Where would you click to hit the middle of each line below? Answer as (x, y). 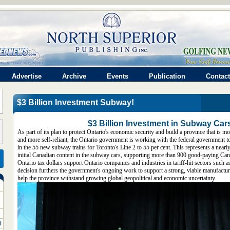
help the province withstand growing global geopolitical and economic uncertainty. (117, 178)
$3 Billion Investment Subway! (75, 102)
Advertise (27, 76)
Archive (74, 76)
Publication (167, 76)
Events (118, 76)
